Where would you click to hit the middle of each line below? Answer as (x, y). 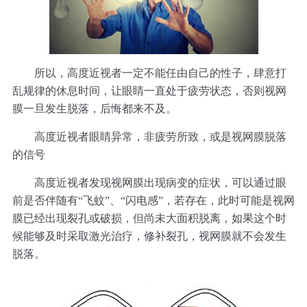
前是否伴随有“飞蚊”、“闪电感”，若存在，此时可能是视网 (153, 201)
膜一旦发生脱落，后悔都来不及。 (94, 109)
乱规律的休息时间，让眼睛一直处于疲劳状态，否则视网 (149, 91)
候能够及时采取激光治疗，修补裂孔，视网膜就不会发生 (149, 236)
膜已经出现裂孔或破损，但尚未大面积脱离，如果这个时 (149, 219)
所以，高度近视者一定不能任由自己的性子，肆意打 (149, 73)
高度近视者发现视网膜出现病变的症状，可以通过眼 (149, 183)
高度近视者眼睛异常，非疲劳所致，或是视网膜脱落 (149, 137)
